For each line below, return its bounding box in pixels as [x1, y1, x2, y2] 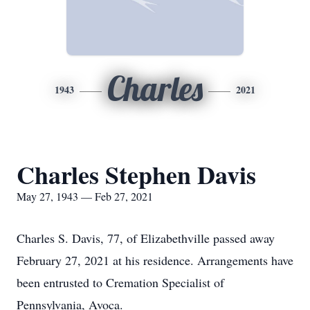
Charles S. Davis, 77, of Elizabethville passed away [17, 230, 275, 246]
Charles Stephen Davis [17, 156, 256, 192]
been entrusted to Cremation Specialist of [17, 274, 224, 291]
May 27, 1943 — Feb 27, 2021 [17, 189, 153, 203]
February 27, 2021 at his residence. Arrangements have [17, 252, 293, 268]
